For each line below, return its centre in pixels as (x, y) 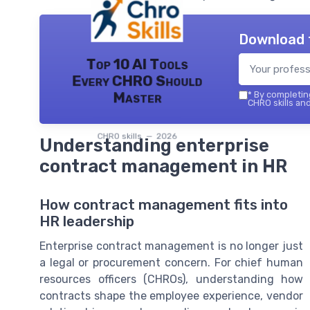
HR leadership (87, 222)
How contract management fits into (164, 205)
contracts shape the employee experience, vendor (171, 296)
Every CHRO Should (137, 81)
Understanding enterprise (154, 145)
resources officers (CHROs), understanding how (171, 280)
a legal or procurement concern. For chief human (171, 263)
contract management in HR (163, 166)
